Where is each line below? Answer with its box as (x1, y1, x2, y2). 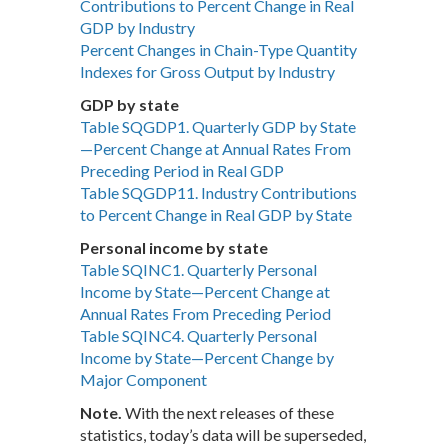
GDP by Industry (80, 18, 195, 38)
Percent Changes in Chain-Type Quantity (80, 40, 357, 60)
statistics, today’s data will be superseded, (80, 425, 366, 445)
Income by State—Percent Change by (80, 348, 334, 368)
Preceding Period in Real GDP (80, 161, 284, 181)
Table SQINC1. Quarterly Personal (80, 260, 317, 280)
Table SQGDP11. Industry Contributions (80, 183, 357, 203)
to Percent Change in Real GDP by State (80, 205, 352, 225)
